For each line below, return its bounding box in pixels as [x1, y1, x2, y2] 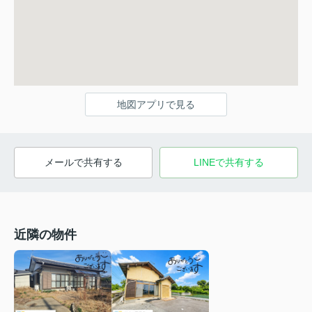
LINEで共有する [194, 157, 264, 169]
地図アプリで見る [117, 99, 195, 111]
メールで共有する [44, 157, 123, 169]
